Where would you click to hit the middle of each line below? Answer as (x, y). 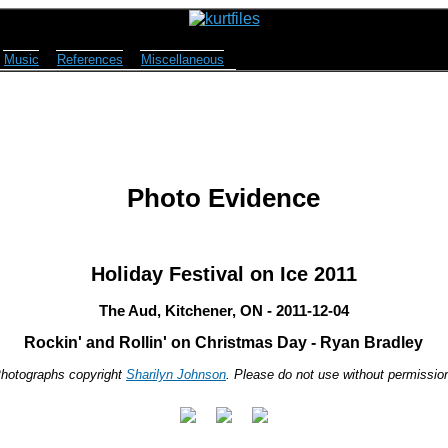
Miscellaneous (182, 59)
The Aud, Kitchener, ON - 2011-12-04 (223, 311)
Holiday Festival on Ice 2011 (223, 273)
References (90, 59)
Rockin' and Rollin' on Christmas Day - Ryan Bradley (223, 343)
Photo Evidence (223, 198)
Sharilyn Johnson (176, 375)
